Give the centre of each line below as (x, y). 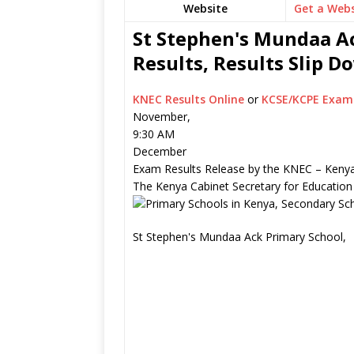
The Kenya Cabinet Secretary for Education (243, 186)
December (160, 151)
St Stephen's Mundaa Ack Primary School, (239, 237)
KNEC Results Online (190, 99)
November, (162, 117)
